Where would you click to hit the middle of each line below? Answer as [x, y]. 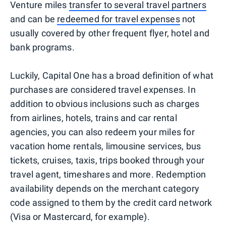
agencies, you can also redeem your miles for [102, 132]
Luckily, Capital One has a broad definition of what [112, 75]
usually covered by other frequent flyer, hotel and [110, 33]
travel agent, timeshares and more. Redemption [108, 174]
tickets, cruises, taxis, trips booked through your [107, 160]
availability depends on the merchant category [105, 188]
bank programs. [42, 47]
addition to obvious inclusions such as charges [105, 103]
